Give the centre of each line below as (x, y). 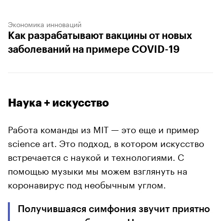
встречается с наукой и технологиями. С (96, 156)
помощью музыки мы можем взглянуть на (98, 169)
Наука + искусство (58, 103)
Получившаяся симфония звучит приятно (114, 209)
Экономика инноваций (45, 23)
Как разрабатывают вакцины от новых (100, 36)
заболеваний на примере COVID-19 (94, 50)
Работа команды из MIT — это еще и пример (103, 128)
